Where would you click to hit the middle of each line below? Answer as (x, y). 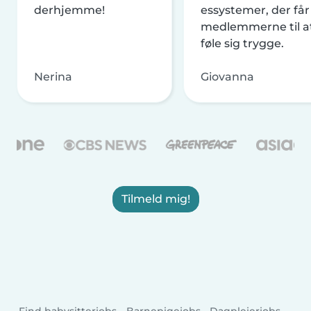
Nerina (53, 77)
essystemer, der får (255, 10)
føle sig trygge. (242, 44)
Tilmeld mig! (155, 199)
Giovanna (227, 77)
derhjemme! (69, 10)
